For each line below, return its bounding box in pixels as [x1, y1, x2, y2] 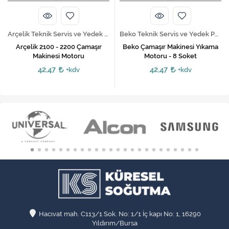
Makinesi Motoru [33, 52, 84, 60]
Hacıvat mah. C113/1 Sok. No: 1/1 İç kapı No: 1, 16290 [39, 210, 201, 218]
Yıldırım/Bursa [91, 219, 138, 227]
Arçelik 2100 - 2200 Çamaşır [15, 43, 102, 51]
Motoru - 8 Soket [144, 52, 197, 60]
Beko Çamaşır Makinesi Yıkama [123, 43, 218, 51]
